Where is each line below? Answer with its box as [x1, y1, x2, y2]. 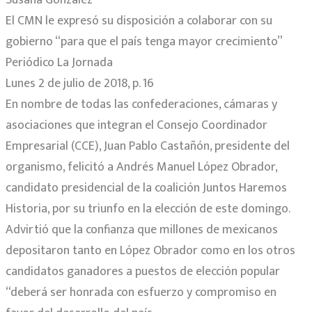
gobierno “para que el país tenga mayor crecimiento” [6, 31, 283, 52]
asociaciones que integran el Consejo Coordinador [6, 114, 267, 136]
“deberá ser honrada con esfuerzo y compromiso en [6, 281, 276, 303]
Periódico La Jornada [6, 52, 113, 73]
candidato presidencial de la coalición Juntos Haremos [6, 177, 287, 198]
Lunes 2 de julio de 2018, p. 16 [6, 72, 154, 94]
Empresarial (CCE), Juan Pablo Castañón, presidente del [6, 135, 290, 157]
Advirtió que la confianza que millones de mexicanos [6, 219, 278, 240]
